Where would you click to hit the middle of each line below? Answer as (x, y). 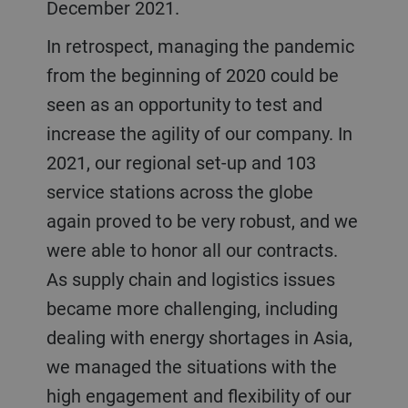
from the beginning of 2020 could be (192, 75)
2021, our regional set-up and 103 (181, 162)
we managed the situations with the (191, 366)
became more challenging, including (192, 308)
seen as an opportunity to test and (184, 104)
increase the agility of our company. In (199, 133)
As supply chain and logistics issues (190, 279)
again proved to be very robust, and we (202, 220)
